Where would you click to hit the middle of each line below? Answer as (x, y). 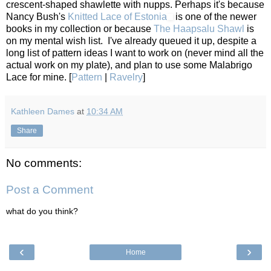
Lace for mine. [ (39, 77)
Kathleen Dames (43, 112)
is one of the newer (215, 17)
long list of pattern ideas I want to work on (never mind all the (135, 53)
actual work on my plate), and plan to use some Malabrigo (129, 65)
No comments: (44, 163)
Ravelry (126, 77)
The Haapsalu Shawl (200, 29)
